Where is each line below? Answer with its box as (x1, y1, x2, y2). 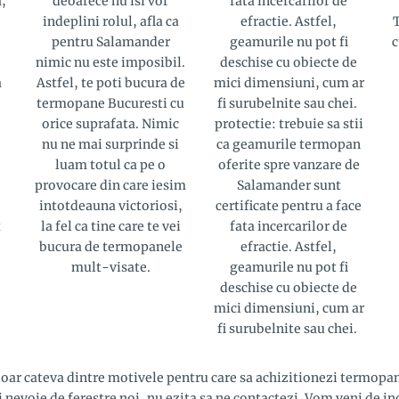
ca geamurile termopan (216, 135, 361, 152)
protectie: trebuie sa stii (214, 115, 363, 132)
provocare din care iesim (35, 176, 186, 193)
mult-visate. (70, 258, 151, 275)
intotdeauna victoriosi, (38, 197, 183, 214)
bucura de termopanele (38, 238, 183, 255)
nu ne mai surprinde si (42, 135, 179, 152)
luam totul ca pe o (55, 156, 166, 173)
